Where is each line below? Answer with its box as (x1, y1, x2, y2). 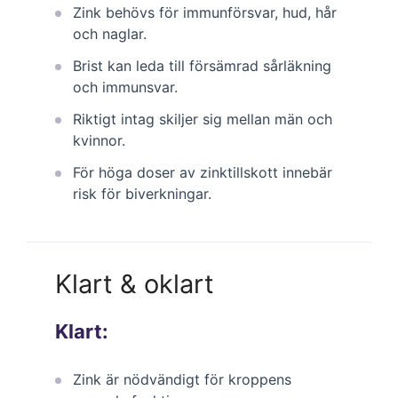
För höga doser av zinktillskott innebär (73, 163, 332, 181)
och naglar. (73, 24, 147, 43)
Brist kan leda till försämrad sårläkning (73, 56, 331, 75)
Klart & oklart (55, 267, 214, 299)
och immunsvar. (73, 77, 178, 96)
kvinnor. (73, 131, 125, 149)
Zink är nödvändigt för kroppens (73, 370, 291, 388)
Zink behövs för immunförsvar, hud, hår (73, 3, 337, 21)
